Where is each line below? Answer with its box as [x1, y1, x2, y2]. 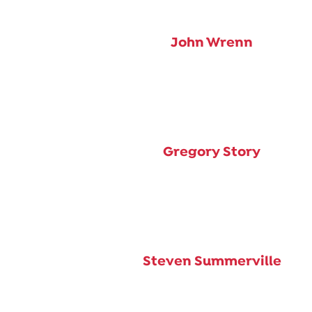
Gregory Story [163, 143, 260, 161]
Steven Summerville [142, 253, 281, 270]
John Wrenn [171, 34, 253, 52]
